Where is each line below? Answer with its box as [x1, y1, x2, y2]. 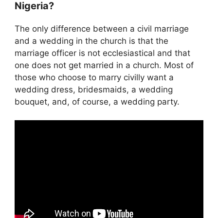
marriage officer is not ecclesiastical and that [15, 48, 190, 58]
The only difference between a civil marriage [15, 23, 189, 34]
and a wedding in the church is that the [15, 36, 168, 46]
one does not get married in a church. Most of [15, 60, 194, 70]
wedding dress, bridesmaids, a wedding [15, 84, 173, 94]
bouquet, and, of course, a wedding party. [15, 96, 180, 107]
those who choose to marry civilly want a [15, 72, 174, 82]
